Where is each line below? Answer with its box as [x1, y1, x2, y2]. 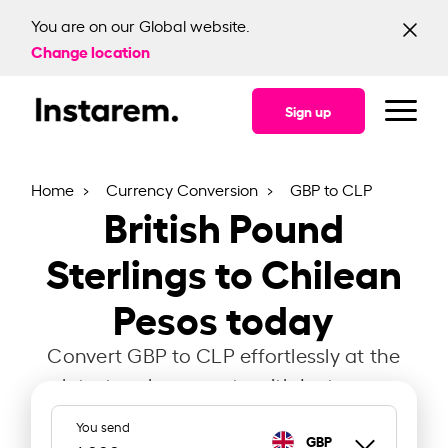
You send [76, 417, 131, 435]
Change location [31, 39, 151, 62]
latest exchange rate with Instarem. [61, 371, 387, 398]
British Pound [103, 197, 344, 253]
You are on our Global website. [31, 14, 251, 36]
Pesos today [113, 289, 335, 345]
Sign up [284, 101, 332, 120]
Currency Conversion [106, 178, 263, 200]
